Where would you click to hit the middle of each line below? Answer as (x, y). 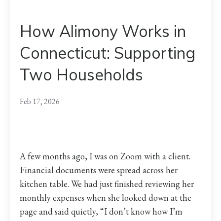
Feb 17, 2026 (40, 102)
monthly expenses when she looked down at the (106, 198)
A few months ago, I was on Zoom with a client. (105, 156)
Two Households (81, 75)
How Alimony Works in (103, 31)
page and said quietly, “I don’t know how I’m (101, 212)
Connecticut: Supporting (108, 53)
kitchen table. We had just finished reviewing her (107, 184)
